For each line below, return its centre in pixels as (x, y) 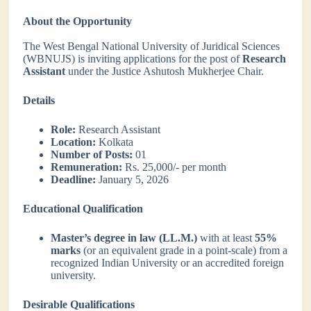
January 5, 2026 (133, 179)
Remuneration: (87, 167)
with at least (226, 237)
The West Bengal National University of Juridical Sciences (152, 46)
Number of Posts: (92, 154)
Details (39, 100)
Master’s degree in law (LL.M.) (124, 237)
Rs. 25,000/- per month (175, 167)
